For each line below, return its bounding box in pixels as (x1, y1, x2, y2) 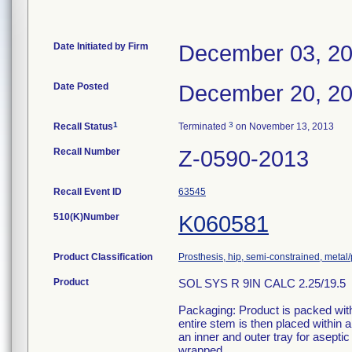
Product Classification (53, 251, 152, 262)
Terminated (178, 121, 229, 132)
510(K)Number (53, 211, 119, 222)
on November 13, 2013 (233, 121, 334, 132)
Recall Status (53, 121, 113, 132)
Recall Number (53, 146, 120, 157)
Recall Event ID (53, 186, 122, 197)
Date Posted (53, 81, 108, 92)
